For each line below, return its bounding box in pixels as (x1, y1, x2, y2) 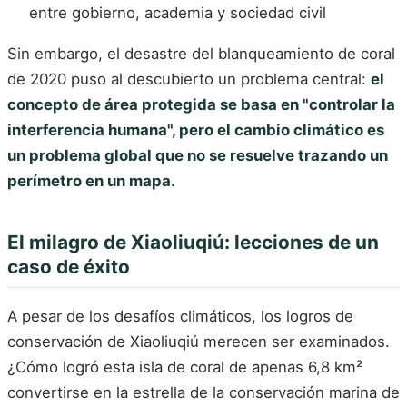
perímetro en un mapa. (7, 172, 175, 191)
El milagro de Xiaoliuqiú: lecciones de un (7, 231, 379, 254)
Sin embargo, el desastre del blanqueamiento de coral (7, 45, 395, 64)
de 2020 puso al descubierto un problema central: (7, 70, 371, 89)
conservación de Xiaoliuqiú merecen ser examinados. (7, 332, 390, 351)
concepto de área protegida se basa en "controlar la (7, 95, 395, 114)
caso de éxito (7, 255, 130, 279)
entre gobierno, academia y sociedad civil (29, 3, 326, 22)
